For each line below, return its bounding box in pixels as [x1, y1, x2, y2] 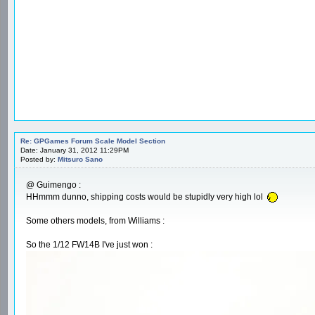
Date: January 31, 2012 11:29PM [20, 146, 129, 154]
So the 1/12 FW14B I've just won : [26, 239, 153, 250]
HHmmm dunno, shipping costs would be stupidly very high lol [26, 191, 265, 202]
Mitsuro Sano [58, 155, 103, 163]
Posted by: [20, 155, 58, 163]
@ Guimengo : [26, 179, 81, 190]
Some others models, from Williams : [26, 215, 165, 226]
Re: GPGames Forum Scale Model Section [20, 136, 165, 145]
